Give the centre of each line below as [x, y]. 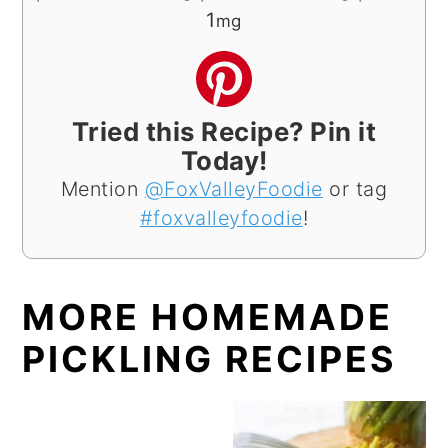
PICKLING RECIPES [209, 359]
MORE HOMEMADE [208, 317]
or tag [355, 189]
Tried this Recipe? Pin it [224, 132]
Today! [224, 161]
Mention [102, 189]
